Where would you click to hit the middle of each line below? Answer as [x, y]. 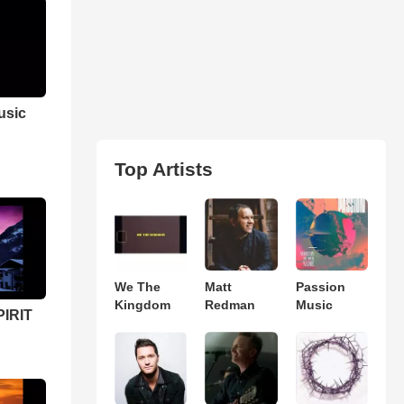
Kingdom [142, 305]
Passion [320, 287]
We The [137, 287]
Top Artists [163, 169]
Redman [230, 305]
